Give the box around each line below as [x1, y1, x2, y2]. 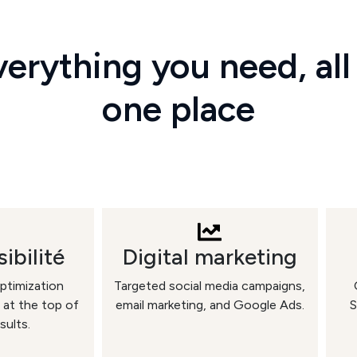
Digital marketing [122, 243, 297, 270]
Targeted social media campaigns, [114, 278, 306, 293]
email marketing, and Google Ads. [115, 297, 304, 312]
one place [102, 88, 255, 130]
